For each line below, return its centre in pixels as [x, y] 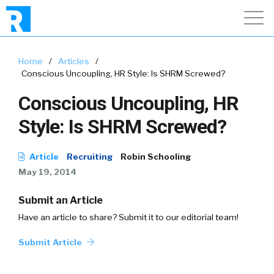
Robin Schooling [156, 157]
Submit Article [51, 242]
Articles [74, 61]
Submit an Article [61, 200]
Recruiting [90, 157]
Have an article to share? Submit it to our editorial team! [128, 217]
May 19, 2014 [47, 172]
